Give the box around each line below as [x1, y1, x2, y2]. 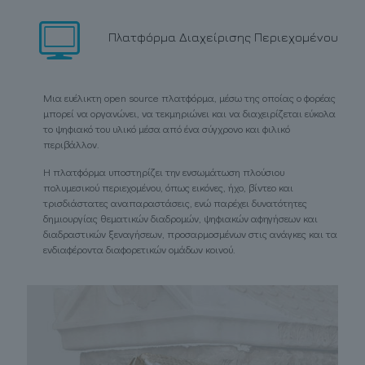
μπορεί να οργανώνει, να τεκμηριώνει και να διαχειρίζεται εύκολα [43, 106, 336, 121]
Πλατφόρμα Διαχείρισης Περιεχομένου [108, 29, 338, 44]
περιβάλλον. [43, 137, 99, 152]
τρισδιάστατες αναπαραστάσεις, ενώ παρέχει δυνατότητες [43, 196, 307, 210]
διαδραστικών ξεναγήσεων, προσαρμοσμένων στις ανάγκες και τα [43, 226, 337, 241]
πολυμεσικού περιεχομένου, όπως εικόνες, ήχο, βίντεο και [43, 180, 293, 195]
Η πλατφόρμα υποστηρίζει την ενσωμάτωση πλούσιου [43, 165, 284, 179]
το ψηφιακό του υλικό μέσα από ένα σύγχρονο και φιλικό [43, 121, 290, 136]
